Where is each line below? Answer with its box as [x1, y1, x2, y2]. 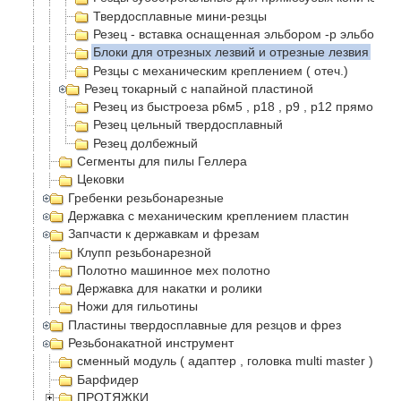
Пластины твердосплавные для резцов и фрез [68, 317, 342, 332]
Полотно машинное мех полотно [77, 262, 270, 277]
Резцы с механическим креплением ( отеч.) [93, 63, 348, 78]
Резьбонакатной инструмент [68, 336, 235, 351]
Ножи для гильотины [77, 299, 198, 314]
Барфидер [77, 371, 139, 387]
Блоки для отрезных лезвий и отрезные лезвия [93, 45, 369, 60]
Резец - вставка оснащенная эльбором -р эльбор [93, 27, 381, 41]
